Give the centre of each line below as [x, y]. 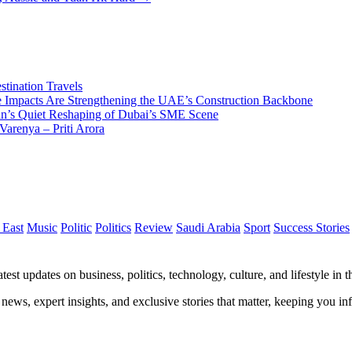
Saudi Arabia [208, 227]
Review [154, 227]
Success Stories [312, 227]
